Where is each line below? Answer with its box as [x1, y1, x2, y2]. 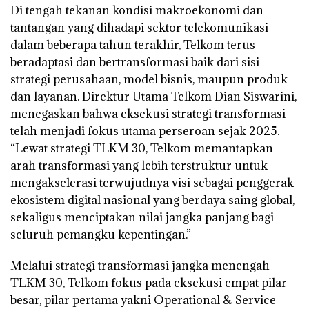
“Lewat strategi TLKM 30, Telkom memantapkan [10, 141, 273, 157]
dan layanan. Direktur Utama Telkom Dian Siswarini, [10, 89, 297, 105]
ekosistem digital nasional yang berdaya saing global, [10, 192, 295, 208]
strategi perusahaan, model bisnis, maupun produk [10, 72, 288, 88]
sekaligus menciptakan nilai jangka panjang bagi [10, 210, 274, 226]
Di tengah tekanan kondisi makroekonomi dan [10, 3, 263, 19]
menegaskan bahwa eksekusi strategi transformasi [10, 106, 286, 122]
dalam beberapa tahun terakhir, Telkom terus [10, 37, 255, 53]
